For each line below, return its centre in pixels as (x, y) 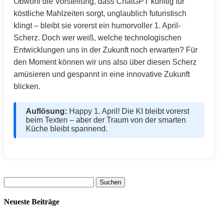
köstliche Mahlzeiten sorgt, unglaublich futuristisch (100, 13)
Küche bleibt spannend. (67, 129)
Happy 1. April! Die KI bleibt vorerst (128, 111)
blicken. (27, 86)
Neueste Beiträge (32, 202)
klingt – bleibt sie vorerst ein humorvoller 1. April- (97, 26)
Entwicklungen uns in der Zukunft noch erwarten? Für (106, 50)
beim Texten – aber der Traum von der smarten (106, 120)
